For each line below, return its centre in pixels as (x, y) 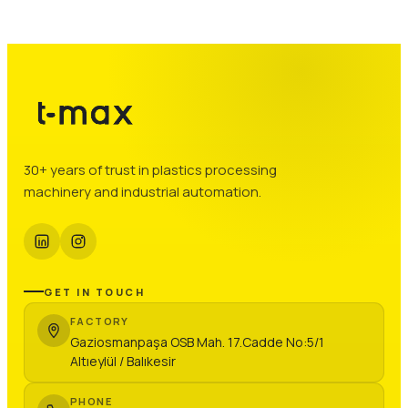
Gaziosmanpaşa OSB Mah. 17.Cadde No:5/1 (197, 342)
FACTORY (100, 321)
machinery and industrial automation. (143, 191)
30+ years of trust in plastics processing (150, 169)
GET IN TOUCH (94, 291)
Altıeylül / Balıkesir (123, 361)
